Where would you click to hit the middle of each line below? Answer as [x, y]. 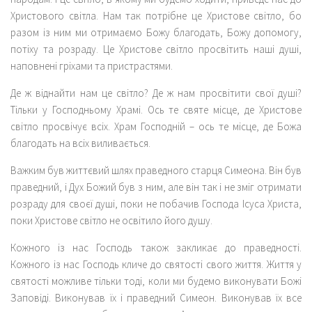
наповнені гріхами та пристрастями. [92, 65]
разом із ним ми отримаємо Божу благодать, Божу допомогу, [156, 32]
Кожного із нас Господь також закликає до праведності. [156, 247]
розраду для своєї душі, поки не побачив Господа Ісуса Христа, [156, 203]
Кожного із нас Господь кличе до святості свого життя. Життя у [156, 264]
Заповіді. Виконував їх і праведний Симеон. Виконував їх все [156, 297]
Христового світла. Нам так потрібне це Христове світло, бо [156, 15]
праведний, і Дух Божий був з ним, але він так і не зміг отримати [156, 187]
